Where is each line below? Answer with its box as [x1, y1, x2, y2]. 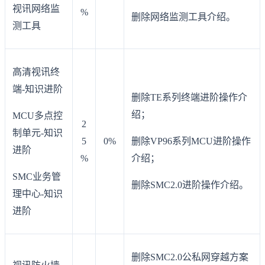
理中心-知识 [12, 189, 63, 199]
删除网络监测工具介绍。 [131, 12, 235, 22]
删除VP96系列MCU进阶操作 [131, 136, 251, 147]
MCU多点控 [12, 111, 63, 121]
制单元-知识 [12, 128, 63, 138]
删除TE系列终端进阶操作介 [131, 92, 247, 103]
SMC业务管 [12, 172, 61, 182]
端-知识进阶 [12, 84, 63, 95]
